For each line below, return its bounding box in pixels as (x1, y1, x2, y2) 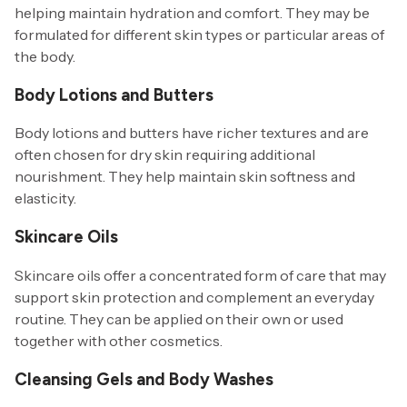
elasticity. (15, 189, 76, 208)
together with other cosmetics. (15, 331, 223, 350)
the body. (15, 47, 75, 65)
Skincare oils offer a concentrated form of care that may (15, 265, 386, 284)
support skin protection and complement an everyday (15, 287, 374, 306)
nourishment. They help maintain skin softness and (15, 167, 355, 186)
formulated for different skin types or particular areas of (15, 25, 384, 44)
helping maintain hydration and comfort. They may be (15, 4, 370, 22)
